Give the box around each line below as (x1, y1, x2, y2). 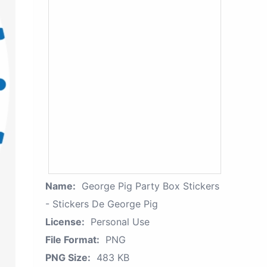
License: (45, 216, 85, 228)
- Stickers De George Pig (45, 198, 158, 210)
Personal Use (91, 216, 150, 228)
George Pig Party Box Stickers (82, 180, 219, 192)
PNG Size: (45, 252, 91, 263)
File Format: (45, 234, 100, 246)
